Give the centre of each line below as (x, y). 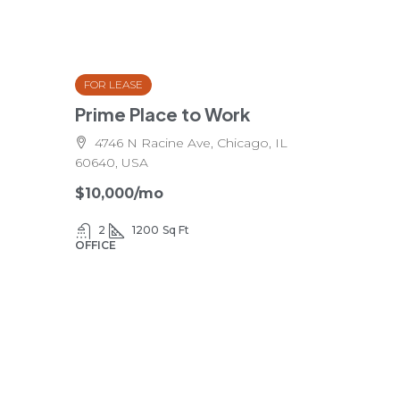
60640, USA (112, 162)
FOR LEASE (113, 84)
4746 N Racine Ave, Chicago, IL (191, 143)
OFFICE (96, 245)
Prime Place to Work (162, 114)
